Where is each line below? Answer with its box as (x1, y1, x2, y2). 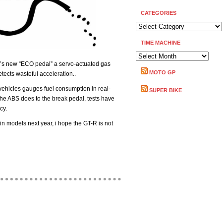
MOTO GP (149, 69, 175, 75)
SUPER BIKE (149, 87, 182, 93)
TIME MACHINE (141, 40, 180, 46)
